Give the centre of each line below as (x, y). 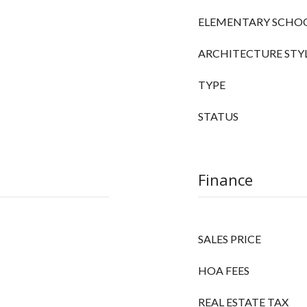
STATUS (218, 116)
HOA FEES (224, 270)
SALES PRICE (230, 239)
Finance (225, 180)
